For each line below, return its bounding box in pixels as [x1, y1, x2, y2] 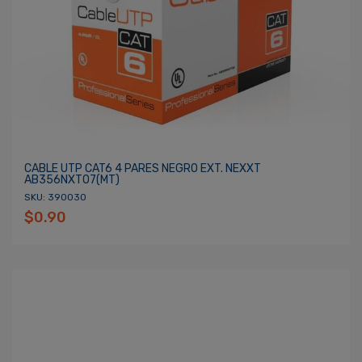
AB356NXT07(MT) [24, 173, 120, 187]
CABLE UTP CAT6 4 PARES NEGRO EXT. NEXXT [24, 162, 261, 175]
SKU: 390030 [24, 192, 86, 203]
